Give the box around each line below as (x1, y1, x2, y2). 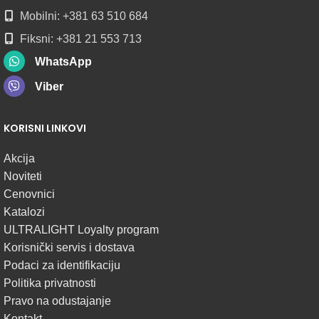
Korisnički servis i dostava (4, 241, 135, 253)
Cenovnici (4, 187, 55, 200)
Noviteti (4, 169, 42, 182)
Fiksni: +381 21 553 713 (17, 32, 142, 45)
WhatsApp (35, 55, 92, 68)
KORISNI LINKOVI (4, 120, 86, 135)
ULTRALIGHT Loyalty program (4, 223, 159, 236)
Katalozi (4, 205, 45, 218)
